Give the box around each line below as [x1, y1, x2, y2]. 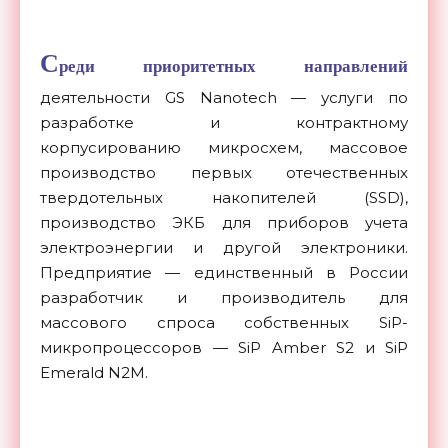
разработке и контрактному [40, 113, 408, 133]
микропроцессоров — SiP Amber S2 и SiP [40, 338, 408, 358]
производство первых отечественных [40, 163, 408, 183]
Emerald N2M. [40, 363, 148, 383]
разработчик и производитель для [40, 288, 408, 308]
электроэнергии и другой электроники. [40, 238, 408, 258]
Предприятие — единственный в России [40, 263, 408, 283]
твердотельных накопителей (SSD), [40, 188, 408, 208]
